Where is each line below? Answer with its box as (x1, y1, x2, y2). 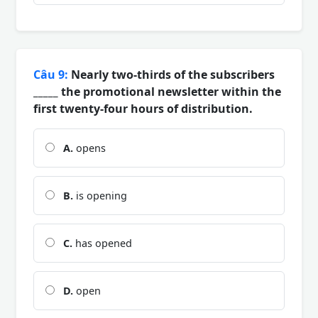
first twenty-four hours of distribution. (33, 100, 253, 116)
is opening (73, 188, 127, 202)
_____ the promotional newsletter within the (33, 83, 281, 99)
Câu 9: (33, 66, 68, 82)
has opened (72, 236, 132, 250)
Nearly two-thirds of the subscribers (68, 66, 275, 82)
